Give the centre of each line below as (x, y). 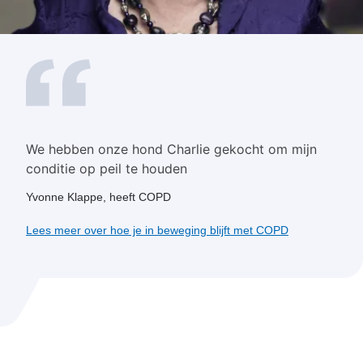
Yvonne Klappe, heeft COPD (98, 196)
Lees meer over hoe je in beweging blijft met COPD (157, 230)
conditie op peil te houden (107, 168)
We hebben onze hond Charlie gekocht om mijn (171, 149)
